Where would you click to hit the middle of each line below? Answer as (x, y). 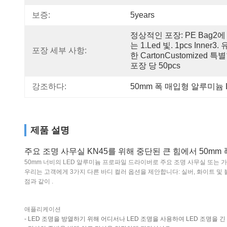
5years (142, 15)
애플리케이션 (43, 209)
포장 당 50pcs (155, 66)
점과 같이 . (39, 181)
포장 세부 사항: (59, 50)
